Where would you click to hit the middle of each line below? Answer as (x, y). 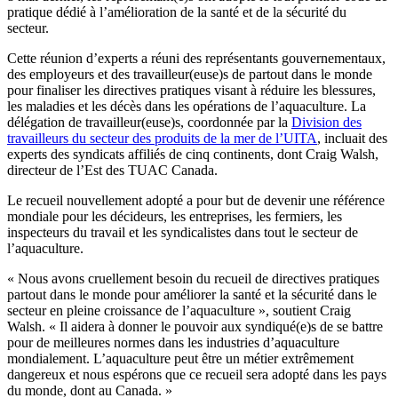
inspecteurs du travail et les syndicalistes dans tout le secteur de (183, 232)
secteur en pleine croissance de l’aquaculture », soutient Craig (179, 310)
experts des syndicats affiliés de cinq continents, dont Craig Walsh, (193, 154)
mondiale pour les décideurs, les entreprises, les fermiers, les (175, 216)
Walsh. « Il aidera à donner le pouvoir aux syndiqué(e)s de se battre (195, 326)
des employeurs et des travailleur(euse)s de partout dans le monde (190, 74)
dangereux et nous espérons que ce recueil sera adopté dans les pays (197, 374)
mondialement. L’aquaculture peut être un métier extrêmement (180, 358)
